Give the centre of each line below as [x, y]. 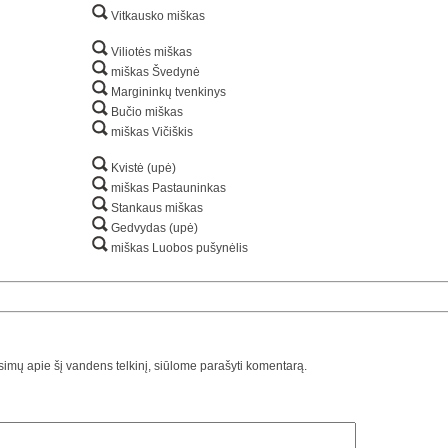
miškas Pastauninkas [167, 188]
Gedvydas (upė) [153, 228]
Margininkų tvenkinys [167, 92]
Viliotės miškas [150, 52]
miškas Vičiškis [150, 132]
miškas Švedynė [154, 72]
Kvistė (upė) [142, 168]
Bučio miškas [145, 112]
